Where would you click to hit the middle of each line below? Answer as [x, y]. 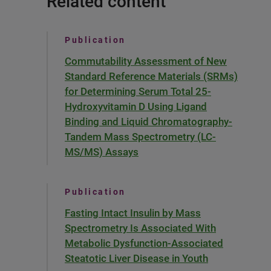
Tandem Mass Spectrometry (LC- [140, 137]
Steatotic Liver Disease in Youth [136, 258]
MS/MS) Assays [102, 152]
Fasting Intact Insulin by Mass [133, 213]
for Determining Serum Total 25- [138, 91]
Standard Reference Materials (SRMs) [151, 76]
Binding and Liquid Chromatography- [149, 122]
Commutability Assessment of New [146, 61]
